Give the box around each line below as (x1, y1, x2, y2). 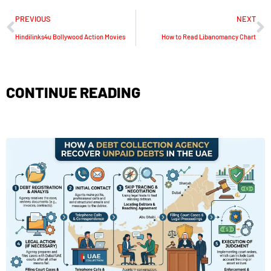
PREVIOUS (15, 13, 51, 24)
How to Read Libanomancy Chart (162, 32, 256, 41)
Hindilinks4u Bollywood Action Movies (15, 32, 125, 41)
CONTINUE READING (6, 82, 140, 101)
